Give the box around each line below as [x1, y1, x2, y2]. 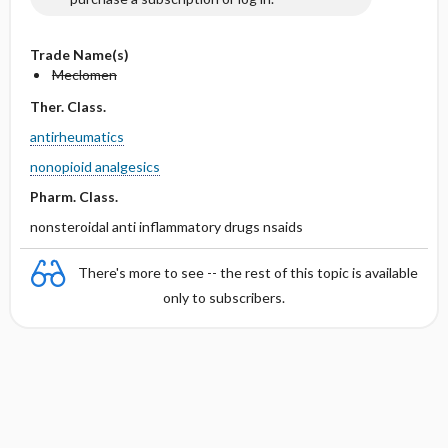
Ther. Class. [29, 98, 106, 115]
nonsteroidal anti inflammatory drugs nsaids [29, 218, 303, 235]
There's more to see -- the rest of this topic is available [78, 263, 418, 281]
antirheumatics [29, 128, 124, 145]
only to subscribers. [163, 289, 285, 306]
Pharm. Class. [29, 188, 118, 205]
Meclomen [51, 66, 117, 83]
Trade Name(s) [29, 46, 129, 63]
